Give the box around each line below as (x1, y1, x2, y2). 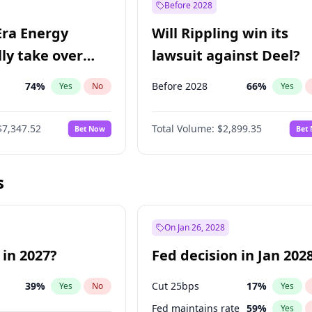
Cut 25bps (152, 279, 200, 292)
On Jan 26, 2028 (164, 221, 226, 233)
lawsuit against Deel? (152, 46, 301, 65)
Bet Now (75, 123, 106, 134)
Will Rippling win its (152, 24, 289, 42)
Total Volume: (152, 122, 215, 135)
